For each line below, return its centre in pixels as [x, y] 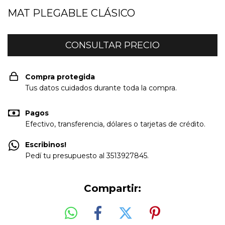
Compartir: [113, 188]
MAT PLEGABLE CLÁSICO [71, 13]
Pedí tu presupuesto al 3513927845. [87, 156]
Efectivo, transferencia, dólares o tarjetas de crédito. [115, 124]
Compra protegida [60, 77]
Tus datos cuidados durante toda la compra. [101, 88]
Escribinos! [46, 145]
